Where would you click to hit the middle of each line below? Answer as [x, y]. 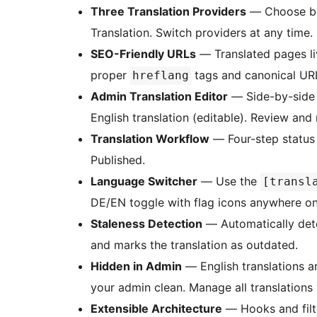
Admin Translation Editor [159, 97]
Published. [118, 160]
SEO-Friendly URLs [143, 54]
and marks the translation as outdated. [194, 245]
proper [110, 75]
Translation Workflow [150, 139]
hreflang [161, 76]
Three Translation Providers [168, 12]
